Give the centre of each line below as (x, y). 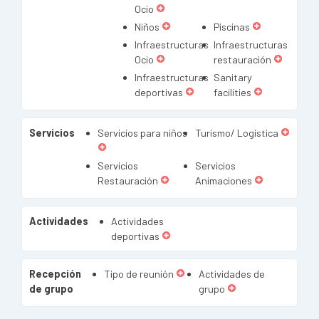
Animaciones (224, 181)
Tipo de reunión (139, 274)
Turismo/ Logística (237, 133)
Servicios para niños (142, 133)
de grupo (51, 289)
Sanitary (233, 77)
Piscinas (232, 27)
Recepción (55, 274)
